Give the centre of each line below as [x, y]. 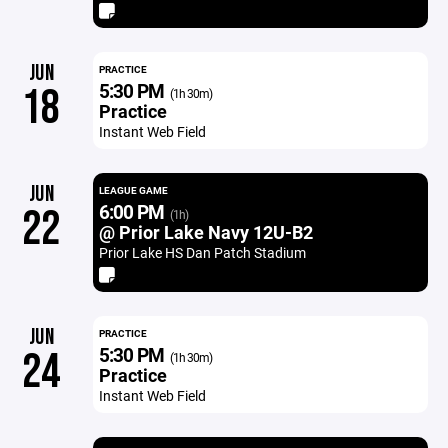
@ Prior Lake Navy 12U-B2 [205, 232]
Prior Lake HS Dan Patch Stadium [202, 252]
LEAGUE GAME [133, 190]
